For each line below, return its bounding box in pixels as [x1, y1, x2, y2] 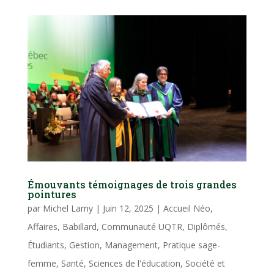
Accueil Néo [163, 202, 210, 214]
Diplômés [187, 220, 225, 232]
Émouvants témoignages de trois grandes [27, 177, 237, 191]
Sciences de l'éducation [88, 257, 180, 269]
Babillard [62, 220, 97, 232]
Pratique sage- [162, 239, 220, 251]
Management [104, 239, 158, 251]
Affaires [27, 220, 57, 232]
